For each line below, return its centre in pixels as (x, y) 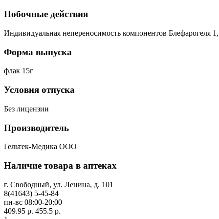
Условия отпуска (39, 90)
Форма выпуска (38, 52)
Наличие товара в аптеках (60, 165)
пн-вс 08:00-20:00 (33, 202)
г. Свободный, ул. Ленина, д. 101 (59, 184)
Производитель (36, 128)
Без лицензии (26, 109)
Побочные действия (46, 14)
